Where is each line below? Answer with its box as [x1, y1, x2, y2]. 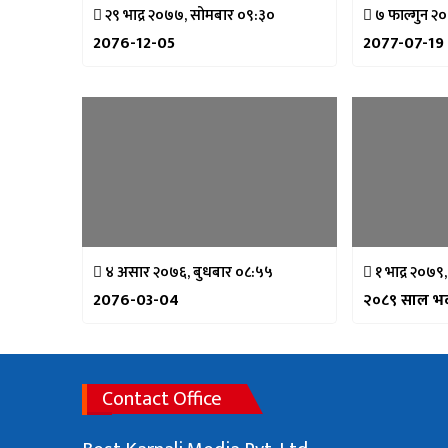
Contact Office [102, 382, 223, 417]
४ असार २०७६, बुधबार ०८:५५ [102, 260, 274, 286]
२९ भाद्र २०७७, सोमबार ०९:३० [102, 3, 276, 29]
